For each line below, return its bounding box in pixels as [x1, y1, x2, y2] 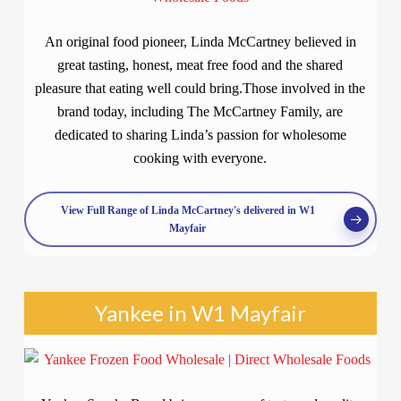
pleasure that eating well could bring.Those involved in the [35, 81, 366, 96]
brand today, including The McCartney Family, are [57, 104, 344, 119]
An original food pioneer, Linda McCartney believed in [44, 34, 356, 49]
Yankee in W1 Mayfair [94, 300, 306, 326]
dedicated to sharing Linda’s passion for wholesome [54, 127, 346, 142]
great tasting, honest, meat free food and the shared [57, 57, 344, 73]
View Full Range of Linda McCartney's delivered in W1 [60, 204, 315, 217]
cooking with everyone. [133, 150, 268, 166]
